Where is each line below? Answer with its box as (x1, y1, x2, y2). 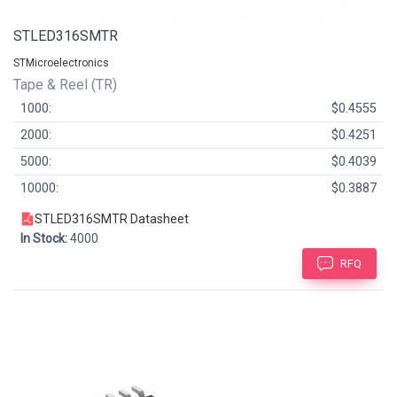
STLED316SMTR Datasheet (35, 212, 189, 227)
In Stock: (20, 231, 67, 246)
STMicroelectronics (13, 57, 109, 70)
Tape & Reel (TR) (13, 76, 121, 94)
